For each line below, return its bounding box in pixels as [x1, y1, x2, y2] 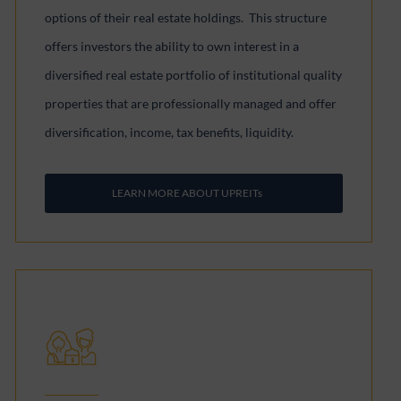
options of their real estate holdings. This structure [45, 10, 328, 25]
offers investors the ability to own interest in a [45, 38, 300, 54]
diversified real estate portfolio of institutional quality [45, 67, 343, 82]
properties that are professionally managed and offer [45, 96, 337, 111]
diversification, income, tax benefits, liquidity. [45, 124, 294, 140]
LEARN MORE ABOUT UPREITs [111, 186, 262, 200]
